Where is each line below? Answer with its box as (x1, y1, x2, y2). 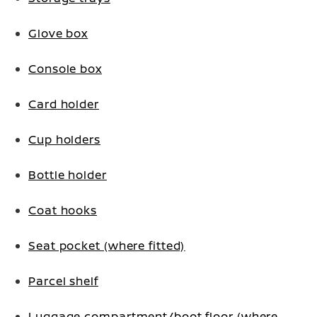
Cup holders (28, 132, 100, 147)
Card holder (28, 96, 99, 112)
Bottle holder (28, 167, 107, 183)
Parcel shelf (28, 273, 98, 289)
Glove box (28, 25, 88, 41)
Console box (28, 61, 102, 76)
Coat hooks (28, 202, 97, 218)
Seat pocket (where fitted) (28, 238, 185, 253)
